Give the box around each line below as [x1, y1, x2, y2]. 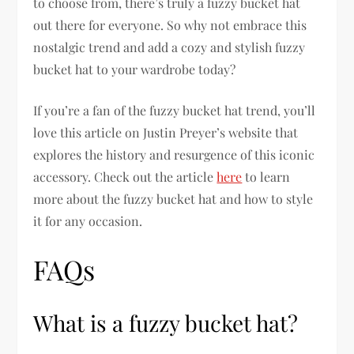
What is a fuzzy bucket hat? [33, 308, 299, 338]
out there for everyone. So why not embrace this [33, 17, 307, 34]
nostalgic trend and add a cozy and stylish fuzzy [33, 39, 306, 56]
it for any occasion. [33, 213, 143, 230]
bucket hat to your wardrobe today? [33, 61, 236, 78]
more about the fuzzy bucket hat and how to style [33, 190, 314, 208]
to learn [242, 168, 291, 186]
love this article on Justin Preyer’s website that [33, 124, 299, 141]
